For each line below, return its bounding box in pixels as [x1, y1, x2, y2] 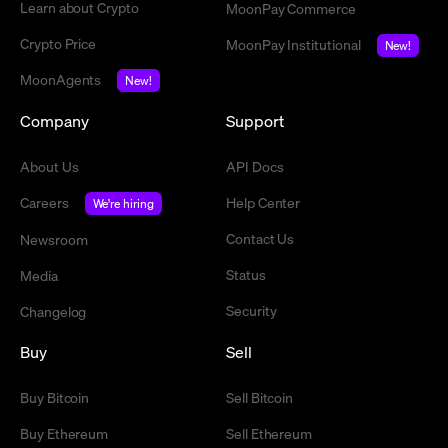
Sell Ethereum [226, 424, 313, 443]
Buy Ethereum [20, 424, 109, 443]
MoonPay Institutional [226, 35, 361, 54]
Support [226, 110, 284, 132]
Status [226, 265, 266, 284]
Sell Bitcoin [226, 388, 294, 407]
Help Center [226, 193, 301, 212]
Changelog [20, 302, 87, 321]
